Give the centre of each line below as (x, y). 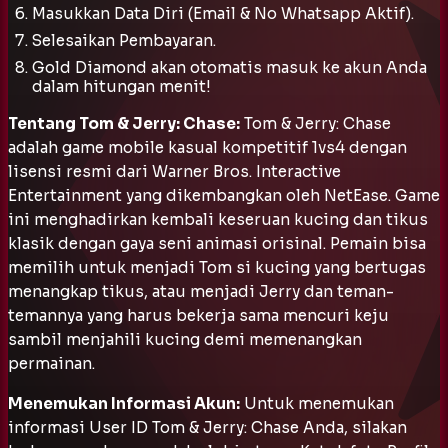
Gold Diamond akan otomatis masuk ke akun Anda (229, 67)
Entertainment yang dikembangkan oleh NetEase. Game (224, 195)
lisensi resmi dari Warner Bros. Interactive (174, 171)
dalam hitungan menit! (121, 86)
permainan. (51, 363)
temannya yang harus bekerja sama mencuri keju (198, 315)
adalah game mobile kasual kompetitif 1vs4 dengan (207, 147)
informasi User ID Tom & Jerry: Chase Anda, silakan (207, 427)
